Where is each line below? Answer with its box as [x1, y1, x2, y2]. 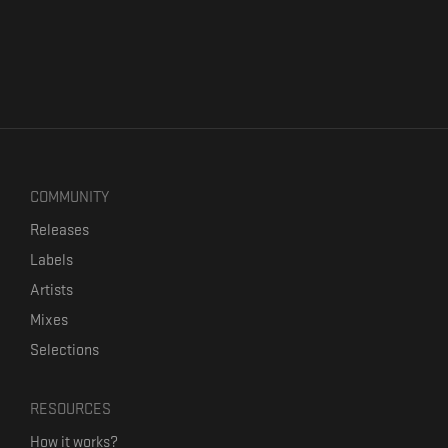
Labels [30, 253, 73, 268]
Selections [30, 343, 99, 358]
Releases [30, 223, 89, 238]
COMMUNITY [30, 190, 109, 205]
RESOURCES [30, 402, 111, 417]
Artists [30, 283, 73, 298]
